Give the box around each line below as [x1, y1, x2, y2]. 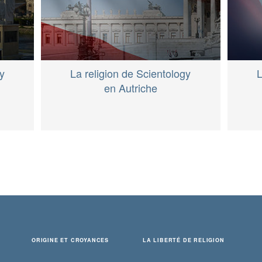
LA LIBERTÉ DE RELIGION [143, 236, 225, 244]
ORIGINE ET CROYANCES [32, 236, 109, 244]
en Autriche [104, 80, 157, 96]
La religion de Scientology [70, 65, 191, 81]
